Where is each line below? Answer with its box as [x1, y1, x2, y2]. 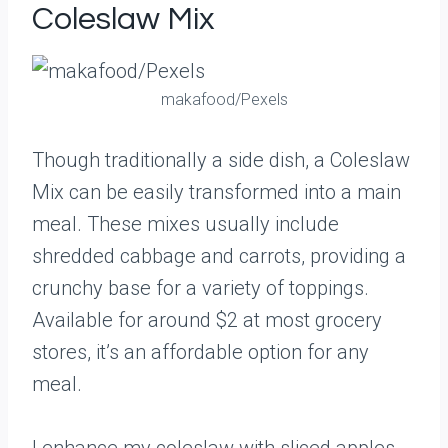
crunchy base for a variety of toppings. [32, 276, 369, 300]
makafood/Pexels [160, 90, 288, 109]
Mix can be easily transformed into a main [32, 180, 401, 204]
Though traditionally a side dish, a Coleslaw [32, 148, 410, 172]
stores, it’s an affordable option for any [32, 340, 369, 364]
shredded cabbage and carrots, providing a [32, 244, 406, 268]
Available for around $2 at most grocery [32, 308, 382, 332]
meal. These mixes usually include [32, 212, 339, 236]
